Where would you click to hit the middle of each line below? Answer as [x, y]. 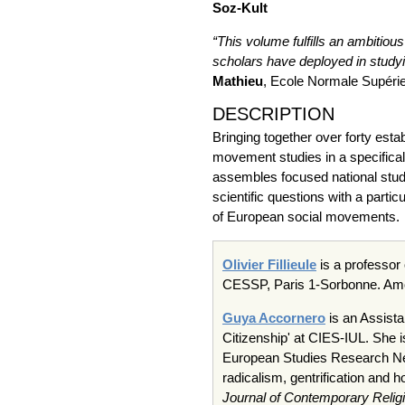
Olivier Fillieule [269, 264]
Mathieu [238, 81]
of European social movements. [306, 217]
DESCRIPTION [273, 114]
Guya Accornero [274, 318]
